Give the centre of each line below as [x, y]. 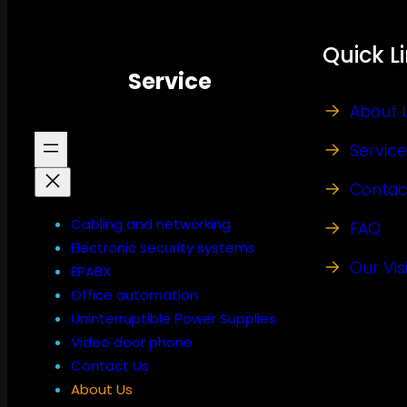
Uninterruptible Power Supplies [174, 318]
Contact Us [110, 365]
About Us [102, 389]
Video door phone [132, 342]
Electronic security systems [163, 247]
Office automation [134, 294]
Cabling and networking [151, 223]
